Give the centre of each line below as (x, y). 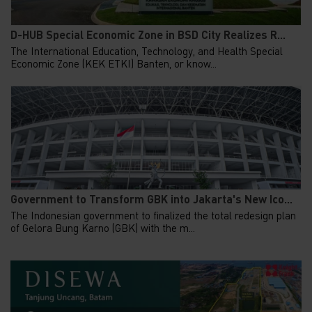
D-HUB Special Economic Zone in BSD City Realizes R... (148, 35)
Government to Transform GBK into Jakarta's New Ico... (151, 199)
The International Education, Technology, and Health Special (147, 51)
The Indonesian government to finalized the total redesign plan (153, 216)
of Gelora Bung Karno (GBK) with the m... (103, 228)
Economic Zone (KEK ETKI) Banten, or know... (114, 64)
